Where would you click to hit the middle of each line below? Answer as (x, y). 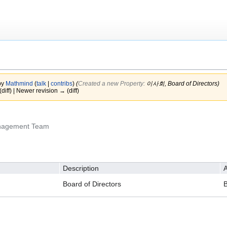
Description (81, 168)
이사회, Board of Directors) (183, 84)
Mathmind (19, 84)
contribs (61, 84)
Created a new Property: (112, 84)
